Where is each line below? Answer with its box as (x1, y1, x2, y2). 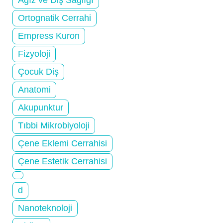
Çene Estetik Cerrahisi (18, 156, 107, 166)
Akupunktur (18, 102, 63, 112)
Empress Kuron (18, 30, 80, 41)
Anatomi (18, 84, 51, 95)
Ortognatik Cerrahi (18, 12, 91, 23)
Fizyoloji (18, 48, 50, 59)
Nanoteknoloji (18, 203, 72, 213)
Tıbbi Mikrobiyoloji (18, 120, 90, 130)
